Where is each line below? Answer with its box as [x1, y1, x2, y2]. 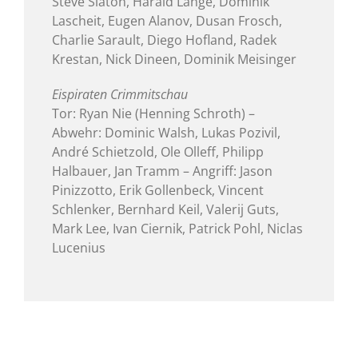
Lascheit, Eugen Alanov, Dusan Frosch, [52, 12, 282, 30]
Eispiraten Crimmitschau [52, 86, 188, 104]
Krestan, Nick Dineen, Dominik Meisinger [52, 50, 296, 69]
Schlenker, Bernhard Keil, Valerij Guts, [52, 201, 279, 219]
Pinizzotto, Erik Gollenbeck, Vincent [52, 181, 264, 200]
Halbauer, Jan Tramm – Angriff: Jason [52, 162, 272, 181]
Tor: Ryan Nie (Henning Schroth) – [52, 105, 255, 123]
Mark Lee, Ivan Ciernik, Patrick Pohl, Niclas [52, 220, 303, 238]
